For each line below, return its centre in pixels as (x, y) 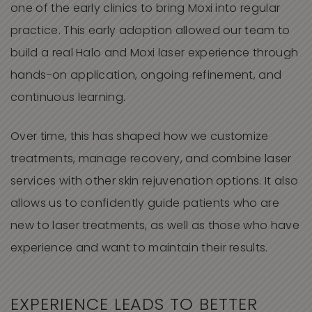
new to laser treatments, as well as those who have (155, 227)
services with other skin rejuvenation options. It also (155, 182)
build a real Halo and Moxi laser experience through (155, 54)
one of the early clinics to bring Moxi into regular (146, 9)
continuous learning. (68, 99)
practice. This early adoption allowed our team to (150, 32)
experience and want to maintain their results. (139, 249)
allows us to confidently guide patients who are (145, 204)
